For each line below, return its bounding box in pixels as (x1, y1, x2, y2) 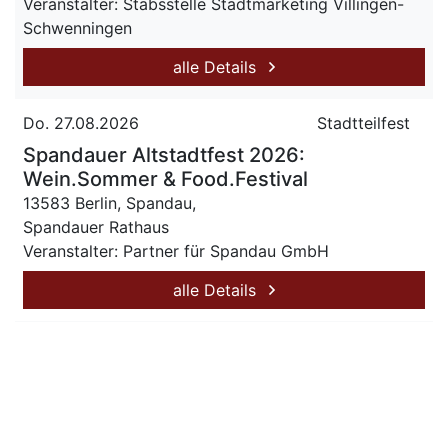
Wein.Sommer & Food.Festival (23, 167, 308, 191)
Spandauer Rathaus (23, 217, 169, 237)
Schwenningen (23, 18, 132, 38)
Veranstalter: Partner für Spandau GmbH (23, 241, 329, 261)
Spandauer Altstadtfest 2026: (23, 143, 305, 167)
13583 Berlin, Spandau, (23, 193, 196, 213)
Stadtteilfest (317, 113, 410, 133)
